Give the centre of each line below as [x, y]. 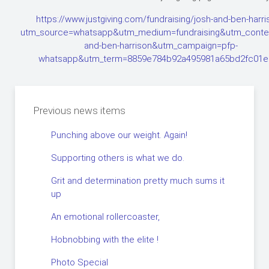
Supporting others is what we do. [118, 158]
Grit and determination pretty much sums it [138, 181]
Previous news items [79, 110]
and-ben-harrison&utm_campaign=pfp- [161, 46]
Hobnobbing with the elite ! [105, 240]
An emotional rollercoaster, [105, 217]
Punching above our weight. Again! [119, 135]
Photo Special [80, 262]
